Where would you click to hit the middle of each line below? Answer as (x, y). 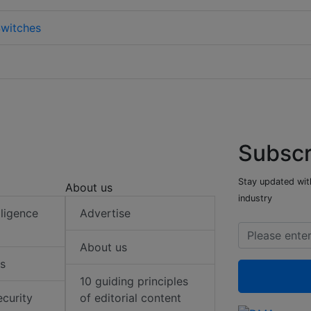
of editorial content (131, 298)
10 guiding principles (134, 281)
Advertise (106, 213)
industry (255, 199)
